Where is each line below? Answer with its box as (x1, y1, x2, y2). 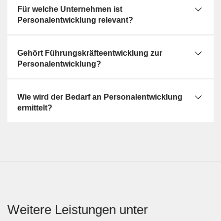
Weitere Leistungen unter (7, 203, 148, 217)
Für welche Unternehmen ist (17, 5, 122, 13)
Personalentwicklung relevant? (17, 16, 133, 24)
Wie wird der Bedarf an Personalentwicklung (17, 93, 183, 101)
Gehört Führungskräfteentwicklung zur (17, 49, 162, 57)
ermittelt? (17, 104, 52, 112)
